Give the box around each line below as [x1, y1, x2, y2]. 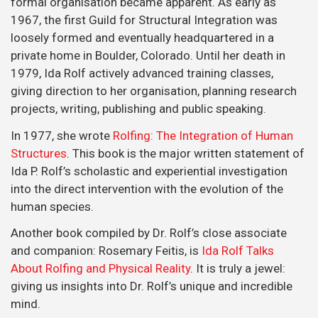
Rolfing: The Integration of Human [113, 128, 293, 143]
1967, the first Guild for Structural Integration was [11, 13, 278, 27]
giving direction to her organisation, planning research [11, 84, 297, 98]
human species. [11, 199, 94, 214]
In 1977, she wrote [11, 128, 113, 143]
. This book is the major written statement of [67, 146, 305, 160]
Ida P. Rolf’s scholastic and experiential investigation [11, 163, 287, 178]
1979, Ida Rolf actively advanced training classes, [11, 66, 273, 80]
